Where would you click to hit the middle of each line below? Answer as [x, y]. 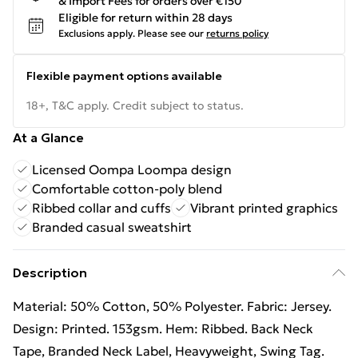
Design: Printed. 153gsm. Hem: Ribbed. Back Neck [163, 328]
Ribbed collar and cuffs [101, 208]
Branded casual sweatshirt [112, 227]
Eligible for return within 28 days [145, 18]
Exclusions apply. [97, 33]
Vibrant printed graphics [264, 208]
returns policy [237, 33]
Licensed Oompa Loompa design [132, 169]
